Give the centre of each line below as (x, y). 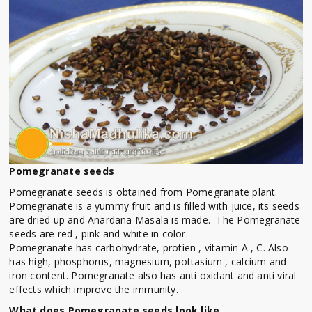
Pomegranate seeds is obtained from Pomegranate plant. (143, 192)
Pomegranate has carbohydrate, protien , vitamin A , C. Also (149, 248)
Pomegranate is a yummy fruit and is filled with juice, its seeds (154, 206)
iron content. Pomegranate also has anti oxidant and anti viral (153, 276)
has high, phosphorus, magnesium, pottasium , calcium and (148, 262)
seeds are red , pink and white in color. (100, 234)
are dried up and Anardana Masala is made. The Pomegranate (155, 220)
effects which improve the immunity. (94, 290)
